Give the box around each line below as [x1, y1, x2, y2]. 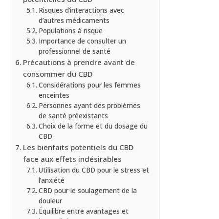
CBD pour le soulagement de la [38, 186, 137, 196]
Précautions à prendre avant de [23, 57, 135, 67]
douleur [38, 196, 62, 206]
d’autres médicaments [38, 16, 109, 25]
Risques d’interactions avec [38, 5, 124, 15]
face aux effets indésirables [23, 154, 122, 164]
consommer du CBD [23, 69, 93, 79]
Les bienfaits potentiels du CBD [23, 142, 134, 153]
